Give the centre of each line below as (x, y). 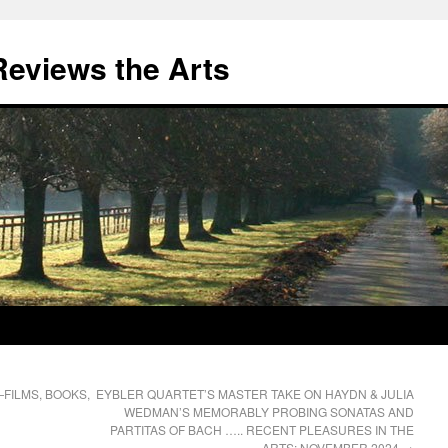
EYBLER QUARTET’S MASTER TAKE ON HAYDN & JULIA (255, 393)
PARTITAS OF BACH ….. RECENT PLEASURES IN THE (262, 429)
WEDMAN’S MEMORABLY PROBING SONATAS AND (269, 411)
